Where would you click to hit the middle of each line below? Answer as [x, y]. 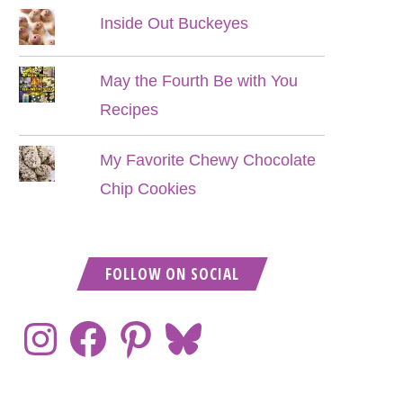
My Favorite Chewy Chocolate [208, 160]
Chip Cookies [148, 189]
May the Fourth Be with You [199, 81]
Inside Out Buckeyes [175, 23]
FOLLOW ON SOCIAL [172, 274]
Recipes [130, 110]
